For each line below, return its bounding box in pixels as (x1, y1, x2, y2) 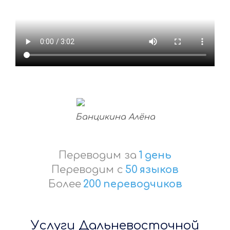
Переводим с (51, 163, 123, 176)
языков (140, 163, 179, 176)
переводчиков (103, 178, 182, 190)
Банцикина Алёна (75, 112, 155, 122)
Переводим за (59, 149, 137, 161)
